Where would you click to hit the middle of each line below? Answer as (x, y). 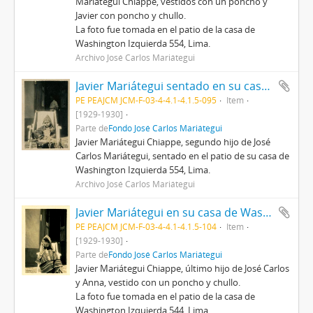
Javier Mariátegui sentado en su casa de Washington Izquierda (266, 86)
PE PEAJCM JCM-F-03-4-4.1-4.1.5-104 (146, 226)
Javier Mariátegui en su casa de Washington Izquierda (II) (268, 212)
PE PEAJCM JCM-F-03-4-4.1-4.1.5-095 (146, 100)
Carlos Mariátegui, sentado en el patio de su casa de (183, 156)
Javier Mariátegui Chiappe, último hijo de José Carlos (183, 268)
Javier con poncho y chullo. (131, 15)
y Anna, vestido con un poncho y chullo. (158, 282)
